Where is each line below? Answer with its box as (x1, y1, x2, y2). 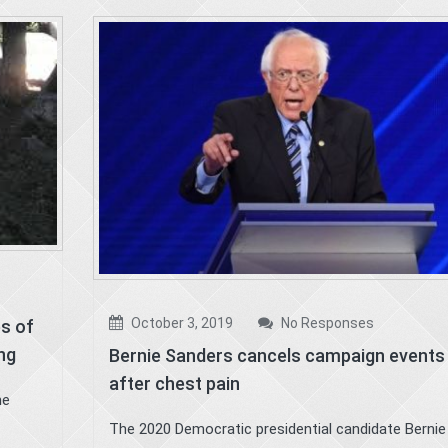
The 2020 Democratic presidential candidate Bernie (108, 419, 446, 438)
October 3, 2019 (127, 314, 233, 331)
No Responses (277, 314, 374, 331)
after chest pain (108, 372, 240, 394)
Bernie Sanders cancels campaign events (108, 344, 445, 366)
